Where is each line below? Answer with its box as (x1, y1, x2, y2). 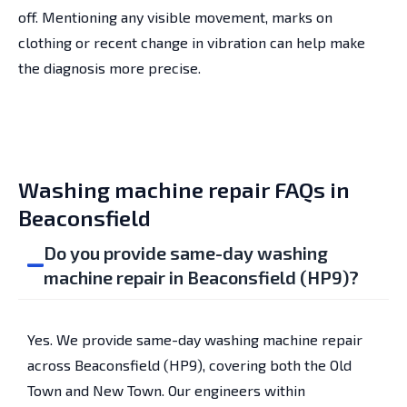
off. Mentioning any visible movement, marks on (18, 7, 333, 25)
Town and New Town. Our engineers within (27, 381, 305, 399)
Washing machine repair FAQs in (18, 175, 350, 203)
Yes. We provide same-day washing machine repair (27, 330, 362, 348)
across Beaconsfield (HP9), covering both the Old (27, 355, 352, 373)
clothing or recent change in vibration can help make (18, 33, 365, 51)
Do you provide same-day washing (43, 241, 328, 263)
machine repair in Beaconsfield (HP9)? (43, 265, 359, 288)
